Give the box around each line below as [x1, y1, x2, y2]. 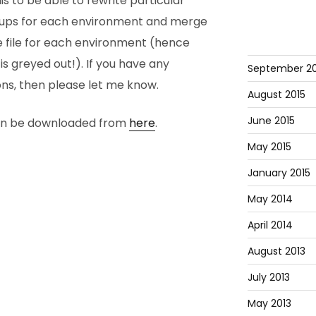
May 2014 [247, 191, 293, 206]
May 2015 [247, 139, 291, 154]
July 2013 [247, 269, 290, 284]
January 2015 [247, 165, 310, 180]
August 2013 [247, 243, 305, 258]
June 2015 [247, 113, 295, 128]
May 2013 [247, 296, 291, 310]
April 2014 [247, 217, 293, 232]
